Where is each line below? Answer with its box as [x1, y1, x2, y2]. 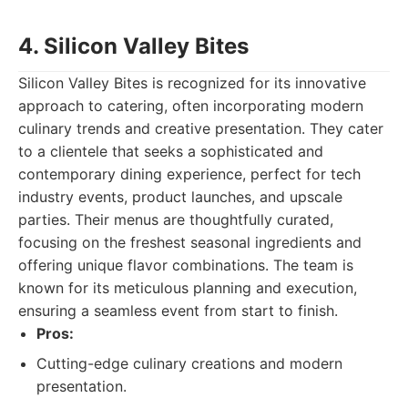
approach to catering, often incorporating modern [18, 97, 363, 115]
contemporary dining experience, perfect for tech [18, 165, 361, 183]
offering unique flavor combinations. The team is [18, 256, 353, 274]
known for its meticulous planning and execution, [18, 279, 357, 297]
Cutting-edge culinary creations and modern [36, 354, 342, 372]
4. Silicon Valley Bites [18, 33, 249, 59]
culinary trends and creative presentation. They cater [18, 119, 383, 138]
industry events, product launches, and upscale [18, 188, 342, 206]
